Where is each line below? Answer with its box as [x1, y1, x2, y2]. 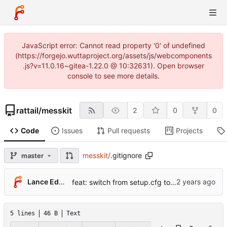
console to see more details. [67, 71, 160, 80]
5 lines [10, 210, 35, 217]
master [21, 151, 44, 160]
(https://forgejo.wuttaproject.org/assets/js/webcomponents [15, 51, 212, 60]
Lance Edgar [59, 177, 65, 186]
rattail [16, 105, 39, 116]
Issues [61, 126, 83, 135]
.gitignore [110, 151, 142, 160]
